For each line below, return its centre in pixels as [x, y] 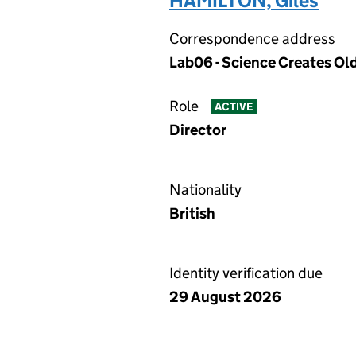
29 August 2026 [225, 297]
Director [198, 130]
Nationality [205, 190]
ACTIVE [233, 107]
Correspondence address [252, 39]
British [192, 213]
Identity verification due [246, 273]
